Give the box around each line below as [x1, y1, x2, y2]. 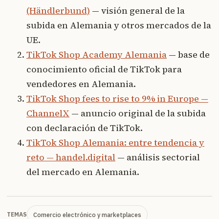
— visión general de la [90, 4, 185, 17]
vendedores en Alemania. [26, 77, 136, 90]
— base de [167, 48, 210, 61]
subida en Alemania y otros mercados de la [26, 19, 211, 31]
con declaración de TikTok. [26, 121, 143, 134]
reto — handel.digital [26, 151, 115, 163]
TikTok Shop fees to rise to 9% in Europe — [26, 92, 208, 105]
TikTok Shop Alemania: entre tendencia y [26, 136, 204, 149]
